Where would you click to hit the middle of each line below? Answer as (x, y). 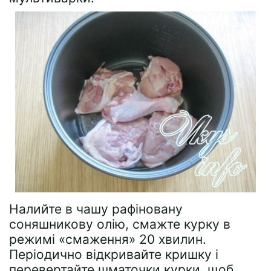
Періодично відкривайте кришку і (114, 254)
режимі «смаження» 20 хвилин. (108, 239)
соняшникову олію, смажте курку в (120, 224)
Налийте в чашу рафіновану (96, 209)
